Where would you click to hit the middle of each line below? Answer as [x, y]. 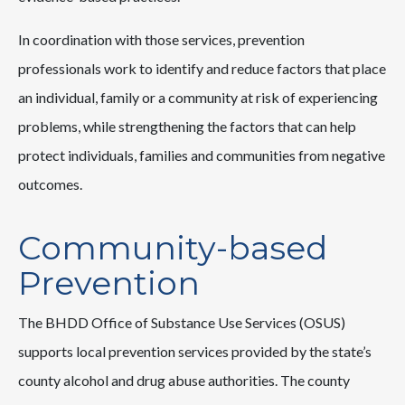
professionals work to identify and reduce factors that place [202, 68]
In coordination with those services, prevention [161, 39]
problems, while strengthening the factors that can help [187, 126]
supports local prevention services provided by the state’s [195, 352]
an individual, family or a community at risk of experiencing [198, 97]
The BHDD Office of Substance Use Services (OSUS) [182, 323]
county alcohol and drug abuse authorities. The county [184, 381]
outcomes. [50, 184]
